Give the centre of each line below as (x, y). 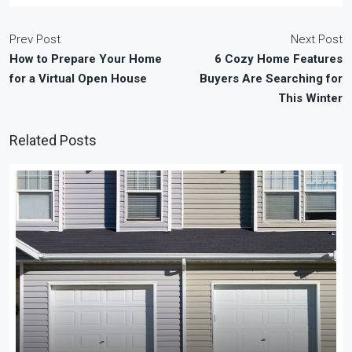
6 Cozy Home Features (279, 59)
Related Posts (53, 141)
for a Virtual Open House (78, 79)
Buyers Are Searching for (271, 79)
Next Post (317, 40)
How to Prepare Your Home (86, 59)
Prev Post (35, 40)
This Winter (310, 99)
